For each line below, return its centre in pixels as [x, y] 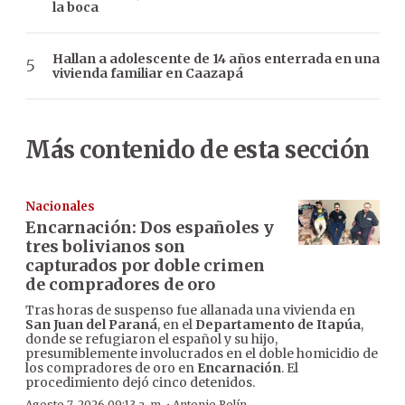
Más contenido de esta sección [198, 149]
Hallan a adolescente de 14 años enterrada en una [216, 58]
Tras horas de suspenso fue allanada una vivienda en [190, 310]
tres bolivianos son [105, 246]
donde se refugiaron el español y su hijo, [151, 339]
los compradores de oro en [111, 367]
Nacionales [60, 206]
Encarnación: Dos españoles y [150, 227]
